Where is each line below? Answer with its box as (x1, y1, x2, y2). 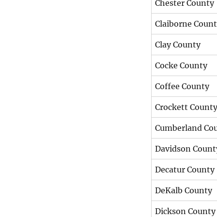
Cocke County (155, 60, 207, 70)
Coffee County (155, 81, 209, 91)
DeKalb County (155, 185, 212, 195)
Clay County (155, 39, 201, 49)
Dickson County (155, 206, 216, 216)
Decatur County (155, 164, 215, 174)
